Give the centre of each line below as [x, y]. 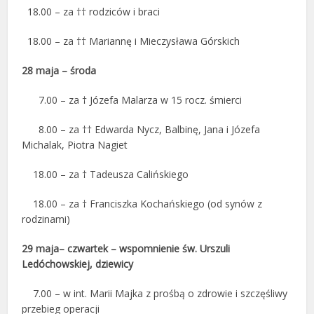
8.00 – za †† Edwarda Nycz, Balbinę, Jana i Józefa [141, 129]
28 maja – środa [59, 70]
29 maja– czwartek [67, 248]
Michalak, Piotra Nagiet [75, 145]
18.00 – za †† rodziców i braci [91, 12]
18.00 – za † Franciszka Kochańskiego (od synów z [142, 204]
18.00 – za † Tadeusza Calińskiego [105, 174]
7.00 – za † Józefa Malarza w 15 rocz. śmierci [132, 100]
